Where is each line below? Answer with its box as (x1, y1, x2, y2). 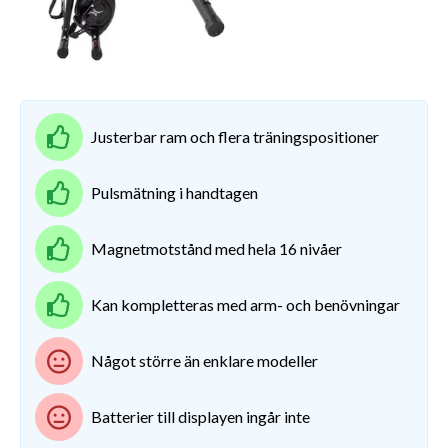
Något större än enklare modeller (90, 351, 318, 371)
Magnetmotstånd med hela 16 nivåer (90, 239, 342, 259)
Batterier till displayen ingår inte (90, 407, 310, 427)
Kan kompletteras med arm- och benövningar (90, 295, 400, 315)
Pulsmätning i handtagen (90, 183, 258, 203)
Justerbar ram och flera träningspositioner (90, 127, 379, 147)
